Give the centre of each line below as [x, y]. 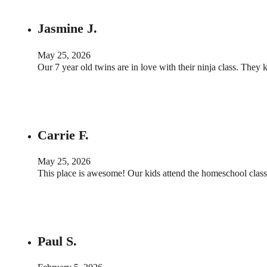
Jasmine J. [67, 29]
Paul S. [57, 241]
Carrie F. [63, 135]
